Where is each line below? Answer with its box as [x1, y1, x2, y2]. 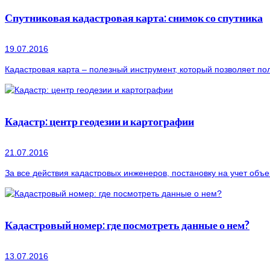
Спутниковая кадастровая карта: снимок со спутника [5, 11, 263, 25]
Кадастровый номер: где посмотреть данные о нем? [5, 218, 250, 232]
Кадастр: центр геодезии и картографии [5, 115, 194, 128]
